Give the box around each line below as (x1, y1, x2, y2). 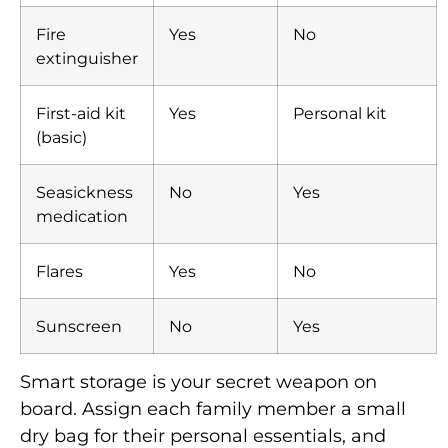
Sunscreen (36, 315, 122, 336)
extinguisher (36, 47, 138, 68)
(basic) (36, 126, 87, 147)
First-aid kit (36, 102, 126, 123)
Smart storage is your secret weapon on (20, 370, 377, 393)
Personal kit (293, 102, 387, 123)
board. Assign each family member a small (20, 397, 406, 420)
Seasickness (36, 181, 133, 202)
